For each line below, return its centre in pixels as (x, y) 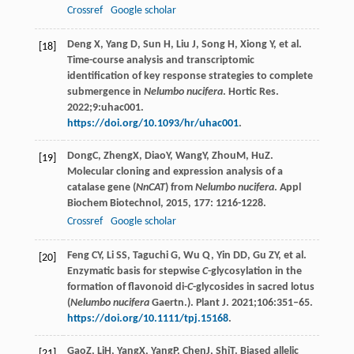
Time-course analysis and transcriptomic (160, 61)
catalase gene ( (101, 188)
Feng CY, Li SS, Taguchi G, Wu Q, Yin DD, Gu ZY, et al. (186, 256)
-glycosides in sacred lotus (253, 288)
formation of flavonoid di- (127, 288)
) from (180, 188)
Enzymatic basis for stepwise (134, 272)
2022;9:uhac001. (105, 108)
